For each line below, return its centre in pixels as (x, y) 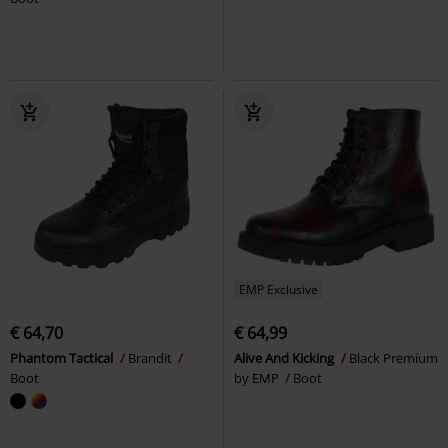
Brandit (151, 357)
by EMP (258, 377)
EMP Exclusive (278, 289)
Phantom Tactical (63, 357)
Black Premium (393, 357)
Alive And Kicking (285, 357)
